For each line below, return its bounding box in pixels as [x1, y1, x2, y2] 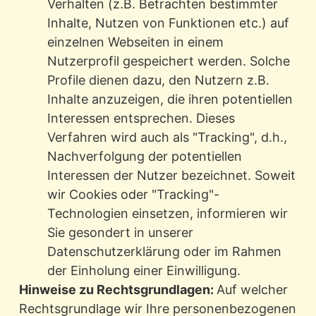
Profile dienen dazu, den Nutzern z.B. [47, 73, 269, 88]
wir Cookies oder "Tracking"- [47, 187, 219, 202]
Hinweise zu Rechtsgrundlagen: [18, 282, 217, 298]
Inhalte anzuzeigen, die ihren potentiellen [47, 92, 293, 107]
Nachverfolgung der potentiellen [47, 149, 242, 164]
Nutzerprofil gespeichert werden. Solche [47, 54, 290, 69]
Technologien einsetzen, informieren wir [47, 206, 288, 221]
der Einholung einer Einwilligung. [47, 263, 241, 279]
